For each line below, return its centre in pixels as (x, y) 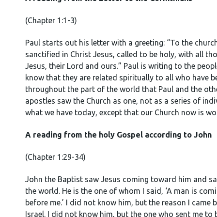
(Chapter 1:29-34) (55, 157)
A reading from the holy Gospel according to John (118, 135)
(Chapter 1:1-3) (51, 20)
